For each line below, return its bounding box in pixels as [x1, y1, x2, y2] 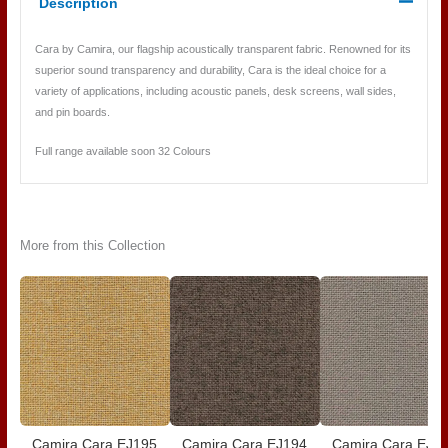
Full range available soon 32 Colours [34, 144, 211, 157]
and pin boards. [34, 106, 110, 119]
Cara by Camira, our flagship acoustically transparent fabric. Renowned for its [34, 43, 411, 56]
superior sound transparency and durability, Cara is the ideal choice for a [34, 64, 386, 77]
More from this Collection [19, 238, 165, 254]
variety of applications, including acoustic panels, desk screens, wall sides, [34, 85, 396, 98]
